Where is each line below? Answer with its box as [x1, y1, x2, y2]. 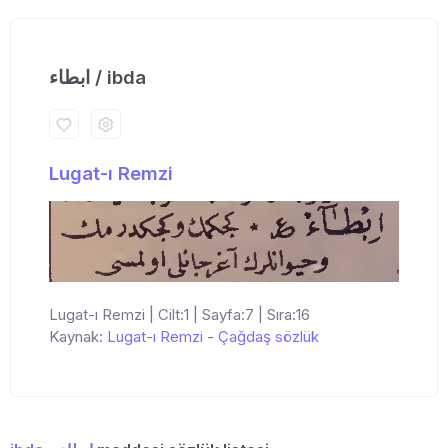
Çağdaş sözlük [218, 326, 319, 346]
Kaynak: [49, 326, 107, 346]
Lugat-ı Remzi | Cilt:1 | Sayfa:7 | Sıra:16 [49, 304, 310, 324]
